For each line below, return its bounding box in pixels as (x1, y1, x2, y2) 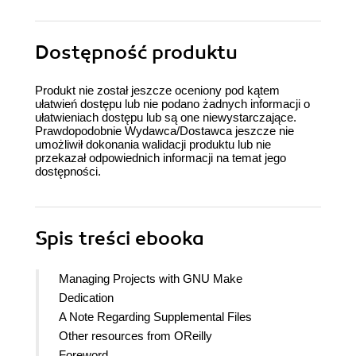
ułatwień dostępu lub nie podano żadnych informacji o (35, 97, 310, 111)
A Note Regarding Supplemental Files (59, 310, 252, 324)
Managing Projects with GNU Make (59, 272, 242, 286)
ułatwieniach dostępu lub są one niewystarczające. (35, 110, 296, 125)
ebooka (135, 226, 204, 251)
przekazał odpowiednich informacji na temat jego (35, 151, 286, 165)
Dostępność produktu (35, 41, 238, 65)
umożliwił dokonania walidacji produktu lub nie (35, 137, 271, 152)
